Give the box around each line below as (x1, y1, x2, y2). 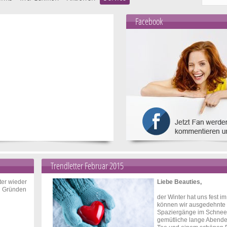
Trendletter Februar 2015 (51, 160, 124, 172)
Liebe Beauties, (157, 178, 202, 185)
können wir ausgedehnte (157, 201, 225, 208)
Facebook (135, 15, 163, 27)
